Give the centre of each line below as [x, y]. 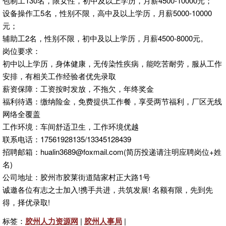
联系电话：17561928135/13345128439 [67, 139]
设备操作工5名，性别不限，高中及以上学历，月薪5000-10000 [107, 13]
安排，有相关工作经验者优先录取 [59, 76]
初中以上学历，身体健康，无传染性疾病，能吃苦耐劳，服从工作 [112, 63]
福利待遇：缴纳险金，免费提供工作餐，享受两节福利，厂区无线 [112, 101]
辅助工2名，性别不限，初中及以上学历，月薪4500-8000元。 [105, 38]
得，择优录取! [26, 202]
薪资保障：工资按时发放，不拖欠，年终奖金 [79, 89]
